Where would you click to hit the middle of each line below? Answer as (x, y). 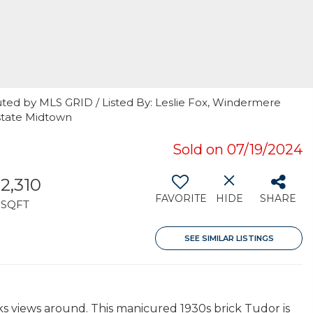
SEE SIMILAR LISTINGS (229, 238)
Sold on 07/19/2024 (238, 150)
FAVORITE (181, 198)
